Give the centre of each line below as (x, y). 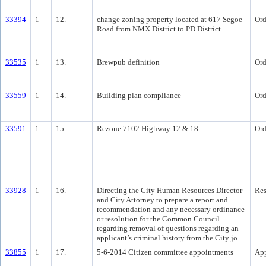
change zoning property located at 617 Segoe (170, 19)
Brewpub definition (128, 62)
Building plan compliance (139, 95)
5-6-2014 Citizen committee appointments (165, 252)
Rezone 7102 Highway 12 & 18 (148, 129)
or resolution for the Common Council (158, 219)
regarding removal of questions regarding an (168, 228)
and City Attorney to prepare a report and (162, 200)
